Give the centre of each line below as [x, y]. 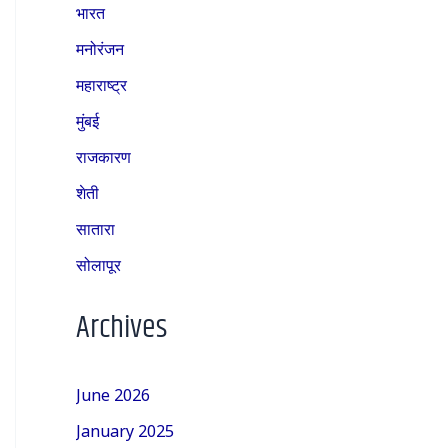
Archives [121, 329]
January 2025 [125, 429]
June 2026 [113, 393]
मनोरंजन [100, 47]
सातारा [95, 227]
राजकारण [103, 155]
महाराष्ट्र [101, 83]
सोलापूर [98, 263]
